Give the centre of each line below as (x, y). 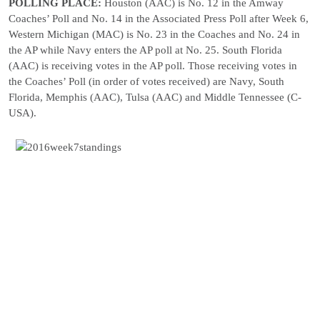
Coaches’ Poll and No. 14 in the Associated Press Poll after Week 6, (159, 19)
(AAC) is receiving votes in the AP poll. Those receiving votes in (153, 66)
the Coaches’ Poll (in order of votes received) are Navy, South (146, 81)
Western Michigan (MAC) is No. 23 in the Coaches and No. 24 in (154, 34)
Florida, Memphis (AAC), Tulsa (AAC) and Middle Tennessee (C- (155, 97)
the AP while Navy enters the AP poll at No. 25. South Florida (145, 50)
